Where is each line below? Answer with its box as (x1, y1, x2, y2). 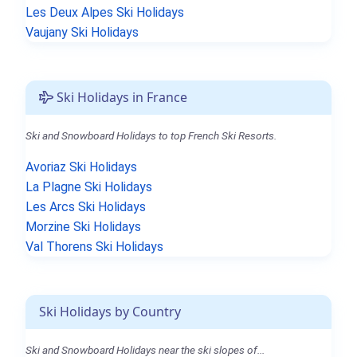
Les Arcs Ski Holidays (25, 199, 146, 215)
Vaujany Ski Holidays (25, 25, 139, 41)
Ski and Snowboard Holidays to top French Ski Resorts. (25, 129, 277, 143)
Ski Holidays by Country (39, 303, 181, 321)
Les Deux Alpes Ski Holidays (25, 5, 184, 21)
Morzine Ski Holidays (25, 219, 141, 235)
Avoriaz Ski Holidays (25, 159, 137, 175)
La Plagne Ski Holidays (25, 179, 152, 195)
